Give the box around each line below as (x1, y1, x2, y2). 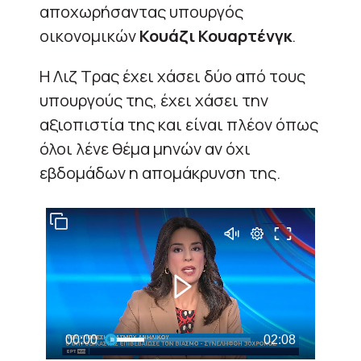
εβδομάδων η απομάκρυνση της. (39, 161, 280, 184)
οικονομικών (39, 24, 136, 47)
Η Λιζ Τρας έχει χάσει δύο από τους (39, 64, 305, 87)
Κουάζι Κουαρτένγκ (136, 24, 292, 47)
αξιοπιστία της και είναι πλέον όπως (39, 113, 318, 135)
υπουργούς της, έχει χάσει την (39, 89, 268, 111)
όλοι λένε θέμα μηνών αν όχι (39, 137, 251, 160)
